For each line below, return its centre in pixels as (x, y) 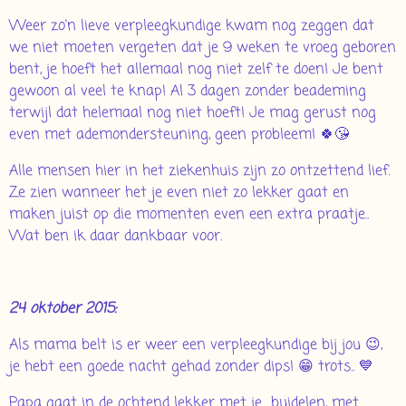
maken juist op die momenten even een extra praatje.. (189, 215)
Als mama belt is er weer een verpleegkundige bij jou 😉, (196, 346)
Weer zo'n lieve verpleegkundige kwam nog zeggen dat (192, 27)
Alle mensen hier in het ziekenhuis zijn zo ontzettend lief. (199, 172)
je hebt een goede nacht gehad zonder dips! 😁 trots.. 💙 (191, 367)
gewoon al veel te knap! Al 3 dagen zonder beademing (188, 92)
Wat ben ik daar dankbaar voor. (118, 237)
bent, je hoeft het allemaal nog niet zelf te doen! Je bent (196, 70)
